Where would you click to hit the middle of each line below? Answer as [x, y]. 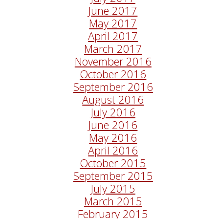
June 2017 [113, 11]
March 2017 [113, 49]
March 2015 [113, 201]
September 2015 [113, 176]
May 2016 [113, 138]
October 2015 [113, 163]
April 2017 [113, 36]
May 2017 [113, 23]
